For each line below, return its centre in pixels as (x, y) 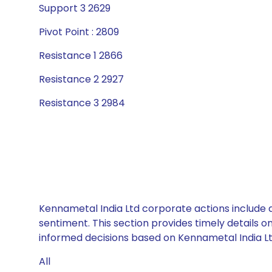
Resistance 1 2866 (81, 56)
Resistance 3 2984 (82, 103)
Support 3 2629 (75, 8)
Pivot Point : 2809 (79, 32)
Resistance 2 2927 (81, 79)
